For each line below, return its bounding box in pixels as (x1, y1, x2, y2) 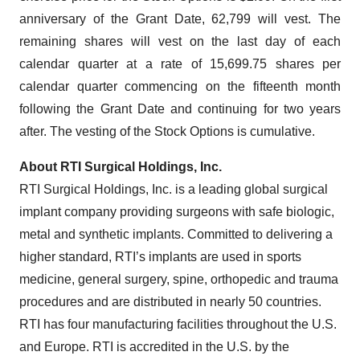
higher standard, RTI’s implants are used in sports (19, 250, 301, 264)
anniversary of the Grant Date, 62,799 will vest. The (19, 12, 341, 26)
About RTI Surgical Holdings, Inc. (19, 160, 222, 174)
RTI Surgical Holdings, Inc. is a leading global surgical (19, 182, 328, 196)
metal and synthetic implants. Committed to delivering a (19, 227, 333, 241)
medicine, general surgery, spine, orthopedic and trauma (19, 272, 338, 286)
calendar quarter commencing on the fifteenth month (19, 80, 341, 93)
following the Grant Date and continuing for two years (19, 102, 341, 116)
